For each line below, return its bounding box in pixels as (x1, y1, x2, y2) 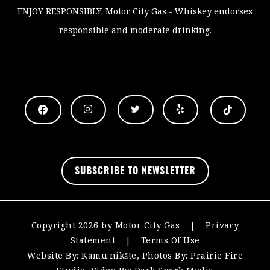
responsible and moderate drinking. (58, 24, 212, 36)
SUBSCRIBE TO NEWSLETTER (74, 166, 196, 177)
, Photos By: (136, 250, 190, 262)
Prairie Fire (190, 250, 243, 262)
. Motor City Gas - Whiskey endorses (101, 5, 253, 17)
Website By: (27, 250, 81, 262)
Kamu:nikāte (81, 250, 137, 262)
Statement (70, 234, 115, 247)
